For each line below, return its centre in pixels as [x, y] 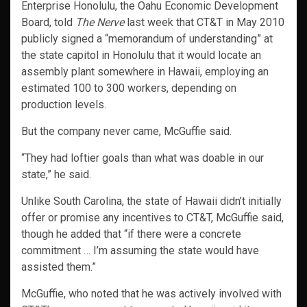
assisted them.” [59, 267]
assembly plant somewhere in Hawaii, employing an [145, 72]
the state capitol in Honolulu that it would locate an [141, 56]
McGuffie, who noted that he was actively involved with [151, 294]
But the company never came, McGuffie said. [126, 132]
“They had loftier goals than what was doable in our [143, 158]
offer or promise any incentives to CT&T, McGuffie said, [152, 218]
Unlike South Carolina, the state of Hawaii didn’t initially [151, 201]
